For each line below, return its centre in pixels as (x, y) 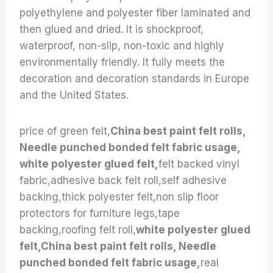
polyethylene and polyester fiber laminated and (135, 13)
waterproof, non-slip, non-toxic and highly (122, 46)
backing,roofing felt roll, (78, 230)
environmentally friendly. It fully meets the (122, 62)
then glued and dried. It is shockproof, (112, 30)
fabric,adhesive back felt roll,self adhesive (123, 181)
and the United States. (74, 95)
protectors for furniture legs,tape (100, 214)
